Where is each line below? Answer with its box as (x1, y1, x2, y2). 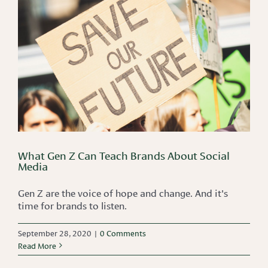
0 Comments (100, 227, 146, 239)
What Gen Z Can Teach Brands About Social (18, 147, 230, 163)
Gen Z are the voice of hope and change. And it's (18, 185, 228, 200)
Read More (18, 239, 56, 252)
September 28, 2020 (18, 227, 92, 239)
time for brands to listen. (18, 198, 127, 212)
